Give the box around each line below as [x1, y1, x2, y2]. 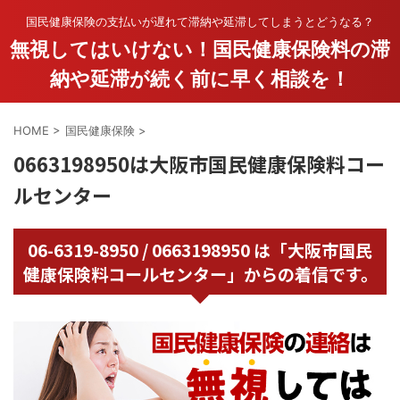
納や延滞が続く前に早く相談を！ [50, 67, 350, 90]
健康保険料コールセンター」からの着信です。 [22, 262, 378, 286]
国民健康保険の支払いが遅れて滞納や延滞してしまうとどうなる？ [26, 14, 374, 29]
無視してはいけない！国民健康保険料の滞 [10, 37, 390, 61]
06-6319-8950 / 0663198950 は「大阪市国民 [28, 237, 372, 262]
